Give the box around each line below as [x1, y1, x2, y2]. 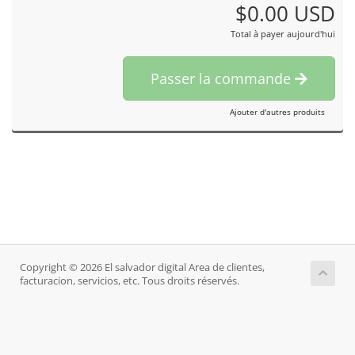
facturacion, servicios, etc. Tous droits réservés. [20, 274, 239, 288]
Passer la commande [151, 69, 295, 88]
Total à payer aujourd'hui [231, 28, 335, 40]
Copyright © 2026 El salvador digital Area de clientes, [20, 261, 265, 274]
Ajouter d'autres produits [230, 106, 325, 117]
